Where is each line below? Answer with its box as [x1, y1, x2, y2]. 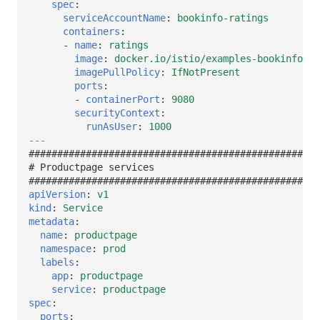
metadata [29, 215, 74, 227]
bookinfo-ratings [177, 11, 269, 24]
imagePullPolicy [74, 66, 160, 78]
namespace [40, 242, 91, 254]
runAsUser [86, 120, 137, 132]
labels [40, 256, 74, 268]
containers [63, 25, 120, 37]
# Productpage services [29, 161, 154, 173]
